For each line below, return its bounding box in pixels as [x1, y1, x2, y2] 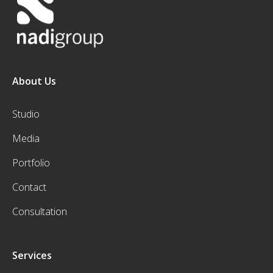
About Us [12, 74, 56, 88]
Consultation [12, 205, 67, 218]
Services [12, 249, 52, 262]
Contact [12, 180, 46, 194]
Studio [12, 107, 40, 121]
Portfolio [12, 156, 50, 169]
